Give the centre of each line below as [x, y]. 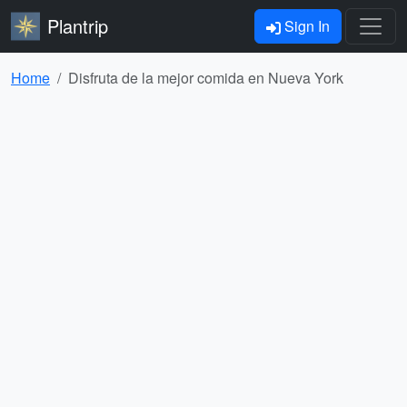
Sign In [305, 26]
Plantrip [78, 26]
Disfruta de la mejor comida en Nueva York [206, 78]
